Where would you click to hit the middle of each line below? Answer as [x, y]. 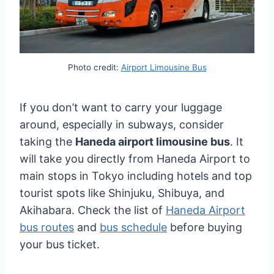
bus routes [47, 227]
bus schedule [133, 227]
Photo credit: [94, 68]
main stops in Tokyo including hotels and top [136, 176]
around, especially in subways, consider [122, 124]
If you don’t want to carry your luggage [121, 107]
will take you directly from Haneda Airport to [135, 158]
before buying [205, 227]
